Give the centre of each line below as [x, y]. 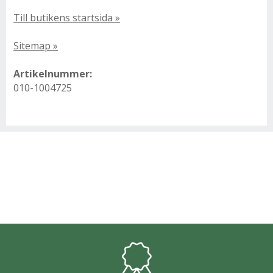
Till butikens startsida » [67, 18]
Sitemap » [36, 46]
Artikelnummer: [53, 74]
